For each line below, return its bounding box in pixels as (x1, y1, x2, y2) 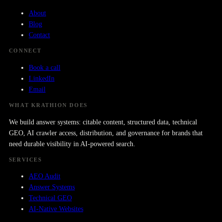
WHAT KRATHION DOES (8, 102, 88, 109)
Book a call (28, 63, 60, 71)
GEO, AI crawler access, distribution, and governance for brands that (8, 128, 203, 137)
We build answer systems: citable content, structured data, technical (8, 117, 197, 126)
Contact (28, 31, 50, 39)
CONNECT (8, 48, 42, 54)
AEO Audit (28, 172, 60, 180)
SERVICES (8, 156, 42, 163)
